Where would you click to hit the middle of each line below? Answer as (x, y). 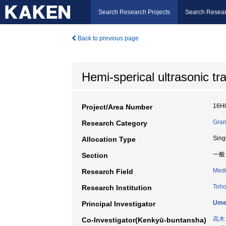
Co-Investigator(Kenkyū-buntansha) (144, 220)
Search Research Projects (134, 12)
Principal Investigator (119, 204)
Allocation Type (109, 139)
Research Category (115, 123)
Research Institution (117, 188)
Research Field (107, 172)
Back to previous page (107, 38)
